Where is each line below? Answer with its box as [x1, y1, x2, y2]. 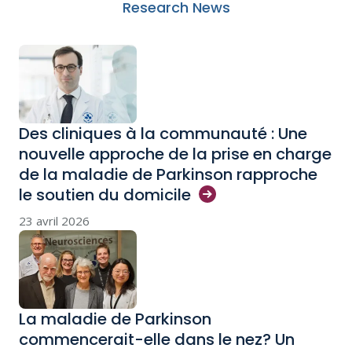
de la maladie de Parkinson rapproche [19, 163, 317, 185]
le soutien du [19, 184, 123, 206]
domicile [123, 184, 191, 206]
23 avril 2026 [19, 213, 90, 229]
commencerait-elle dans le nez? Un [19, 328, 295, 350]
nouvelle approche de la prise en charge [19, 143, 332, 165]
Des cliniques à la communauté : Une [19, 123, 307, 145]
